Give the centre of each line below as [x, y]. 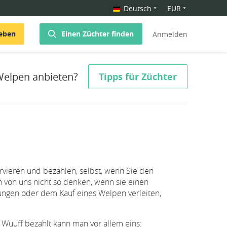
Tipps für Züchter [138, 77]
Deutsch [138, 8]
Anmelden [170, 34]
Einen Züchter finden [98, 34]
